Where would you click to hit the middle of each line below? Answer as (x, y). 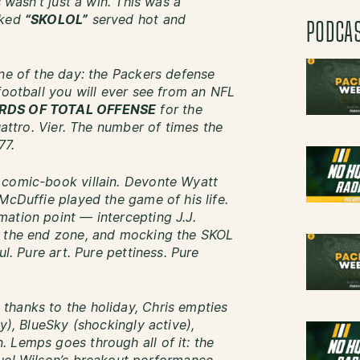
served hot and (137, 20)
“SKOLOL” (56, 20)
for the (179, 110)
